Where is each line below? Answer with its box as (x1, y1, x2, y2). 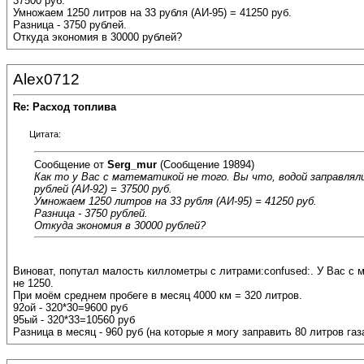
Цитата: (29, 129, 61, 140)
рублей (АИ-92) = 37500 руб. (34, 182, 172, 195)
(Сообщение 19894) (157, 158, 254, 171)
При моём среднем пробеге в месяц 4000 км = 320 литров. (13, 289, 302, 302)
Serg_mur (107, 158, 157, 171)
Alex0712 (13, 71, 80, 88)
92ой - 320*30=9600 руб (13, 301, 128, 314)
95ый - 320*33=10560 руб (13, 314, 135, 327)
